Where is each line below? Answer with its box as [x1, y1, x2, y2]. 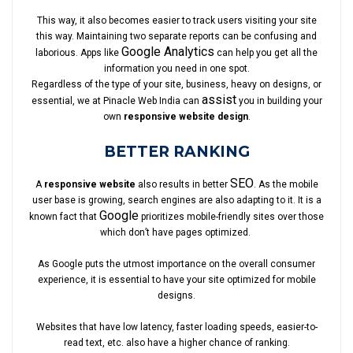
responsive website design [123, 110, 248, 122]
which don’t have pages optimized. [100, 226, 253, 238]
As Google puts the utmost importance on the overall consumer [38, 258, 315, 269]
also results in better [135, 178, 230, 190]
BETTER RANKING [103, 142, 250, 161]
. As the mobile [253, 178, 318, 190]
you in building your [236, 95, 322, 106]
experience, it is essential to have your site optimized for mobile [37, 273, 316, 285]
